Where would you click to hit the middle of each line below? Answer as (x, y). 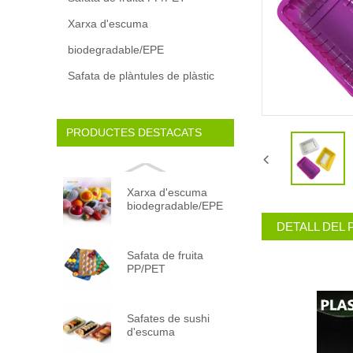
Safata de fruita (165, 255)
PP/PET (146, 268)
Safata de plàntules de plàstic (141, 75)
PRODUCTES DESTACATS (134, 133)
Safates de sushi (168, 318)
